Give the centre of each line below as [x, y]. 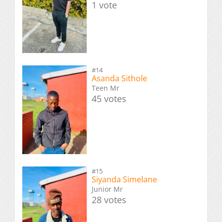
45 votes [109, 98]
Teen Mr [106, 88]
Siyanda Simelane [124, 179]
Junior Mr [107, 189]
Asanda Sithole [119, 78]
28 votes [109, 199]
